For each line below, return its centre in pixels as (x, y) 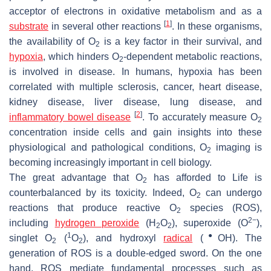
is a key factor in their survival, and (181, 41)
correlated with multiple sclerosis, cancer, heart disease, (135, 87)
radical (178, 238)
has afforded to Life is (204, 177)
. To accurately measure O (200, 117)
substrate (29, 26)
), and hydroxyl (123, 238)
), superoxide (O (210, 223)
